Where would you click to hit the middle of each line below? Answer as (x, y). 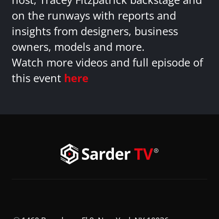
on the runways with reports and (94, 16)
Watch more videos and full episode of (107, 63)
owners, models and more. (78, 47)
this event (38, 78)
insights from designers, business (95, 31)
